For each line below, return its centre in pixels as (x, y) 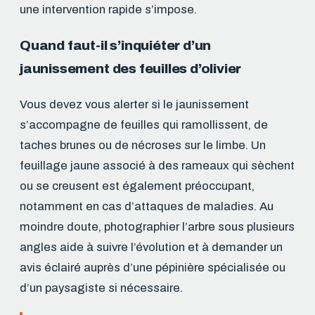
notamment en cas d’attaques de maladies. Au (147, 206)
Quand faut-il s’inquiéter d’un (116, 45)
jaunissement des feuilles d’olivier (131, 68)
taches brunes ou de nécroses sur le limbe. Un (143, 145)
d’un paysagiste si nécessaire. (101, 288)
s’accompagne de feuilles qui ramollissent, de (144, 124)
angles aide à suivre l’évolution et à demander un (151, 247)
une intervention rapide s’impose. (108, 10)
